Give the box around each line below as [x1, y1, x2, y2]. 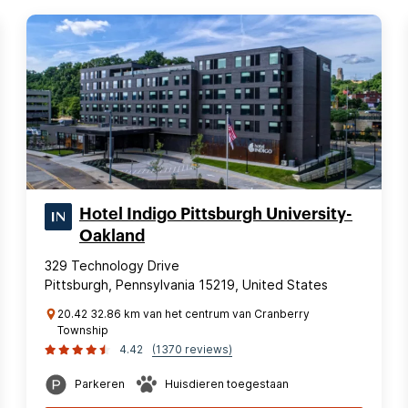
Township [57, 323, 108, 337]
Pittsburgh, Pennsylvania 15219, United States [45, 277, 328, 292]
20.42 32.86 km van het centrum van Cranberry [57, 307, 310, 321]
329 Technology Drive [45, 258, 179, 273]
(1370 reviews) [152, 342, 232, 356]
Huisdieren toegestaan [165, 377, 289, 391]
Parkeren [75, 377, 125, 391]
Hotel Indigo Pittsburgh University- [79, 206, 352, 222]
